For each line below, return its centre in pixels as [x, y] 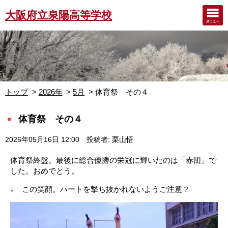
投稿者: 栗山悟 [110, 140]
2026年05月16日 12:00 [42, 140]
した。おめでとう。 [45, 171]
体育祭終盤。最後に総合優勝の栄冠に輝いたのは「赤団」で [113, 160]
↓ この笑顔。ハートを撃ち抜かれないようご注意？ [100, 189]
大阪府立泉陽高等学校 [59, 15]
